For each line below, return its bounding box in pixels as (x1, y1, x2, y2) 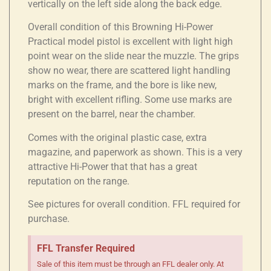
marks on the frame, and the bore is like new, (28, 79, 217, 91)
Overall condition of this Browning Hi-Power (28, 21, 213, 33)
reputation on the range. (28, 175, 129, 187)
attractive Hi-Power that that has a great (28, 160, 197, 172)
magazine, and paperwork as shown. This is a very (28, 146, 243, 158)
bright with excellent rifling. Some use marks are (28, 94, 232, 106)
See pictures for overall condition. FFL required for (28, 198, 240, 211)
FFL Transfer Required (37, 242, 135, 254)
